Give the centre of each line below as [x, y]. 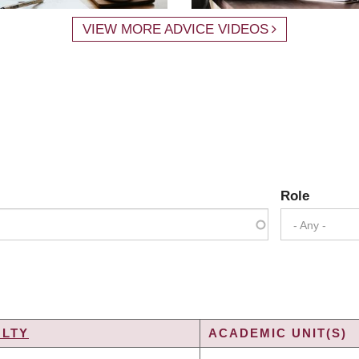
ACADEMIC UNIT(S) [278, 333]
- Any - [310, 226]
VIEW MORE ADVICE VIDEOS [175, 29]
